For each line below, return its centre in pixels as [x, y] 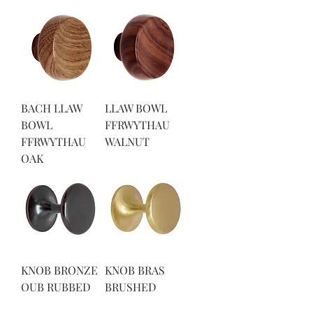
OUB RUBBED [56, 287]
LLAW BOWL [136, 108]
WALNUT [127, 141]
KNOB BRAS [135, 270]
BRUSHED [131, 287]
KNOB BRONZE [59, 270]
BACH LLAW [51, 108]
